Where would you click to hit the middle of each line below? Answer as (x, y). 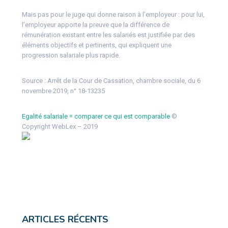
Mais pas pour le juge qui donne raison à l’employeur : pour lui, (113, 14)
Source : (34, 80)
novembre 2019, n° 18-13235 (63, 91)
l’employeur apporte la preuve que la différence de (95, 24)
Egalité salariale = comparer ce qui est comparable (96, 116)
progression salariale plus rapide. (71, 55)
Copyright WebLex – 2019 (60, 126)
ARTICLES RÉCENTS (65, 219)
